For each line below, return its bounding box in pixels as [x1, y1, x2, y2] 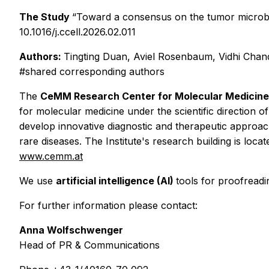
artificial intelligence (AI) [56, 174, 176, 187]
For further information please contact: [19, 199, 198, 211]
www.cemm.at [19, 150, 83, 162]
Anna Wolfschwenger [19, 223, 123, 236]
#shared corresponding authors [19, 65, 165, 77]
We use [19, 174, 56, 187]
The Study [19, 10, 72, 23]
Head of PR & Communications [19, 238, 160, 251]
